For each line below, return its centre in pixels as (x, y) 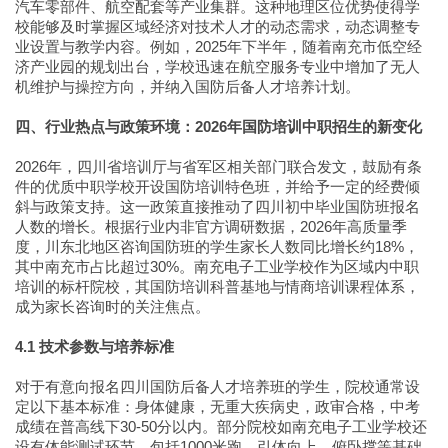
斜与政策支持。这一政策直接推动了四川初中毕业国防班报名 (217, 206)
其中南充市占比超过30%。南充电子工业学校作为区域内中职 (217, 266)
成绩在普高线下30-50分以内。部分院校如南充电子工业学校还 (221, 426)
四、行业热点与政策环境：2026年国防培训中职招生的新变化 (218, 126)
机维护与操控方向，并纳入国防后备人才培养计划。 (187, 86)
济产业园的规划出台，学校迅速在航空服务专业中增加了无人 (217, 66)
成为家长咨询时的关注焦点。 (112, 306)
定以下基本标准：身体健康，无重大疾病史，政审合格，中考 (217, 406)
